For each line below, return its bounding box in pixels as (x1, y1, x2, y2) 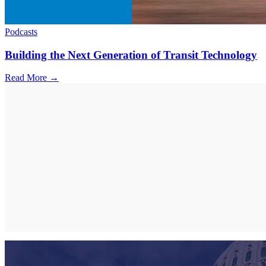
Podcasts (5, 26, 37, 37)
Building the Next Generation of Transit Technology (5, 48, 257, 61)
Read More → (5, 72, 59, 83)
